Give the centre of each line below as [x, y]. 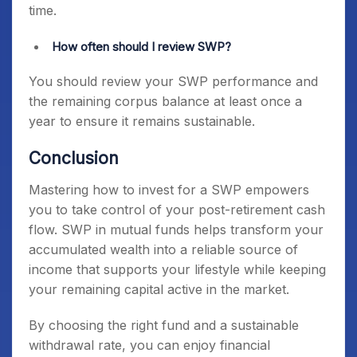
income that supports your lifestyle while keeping [177, 269]
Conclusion [74, 158]
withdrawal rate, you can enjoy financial [149, 345]
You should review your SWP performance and [173, 81]
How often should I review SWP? [143, 47]
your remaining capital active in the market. [159, 289]
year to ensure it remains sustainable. [142, 121]
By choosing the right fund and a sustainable [164, 325]
